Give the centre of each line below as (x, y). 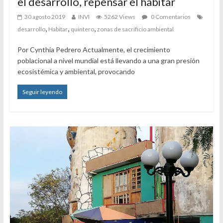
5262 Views (119, 16)
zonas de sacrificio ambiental (135, 29)
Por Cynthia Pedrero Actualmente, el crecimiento (94, 49)
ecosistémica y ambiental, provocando (76, 71)
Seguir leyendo (42, 92)
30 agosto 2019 (45, 16)
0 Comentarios (170, 16)
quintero (82, 29)
